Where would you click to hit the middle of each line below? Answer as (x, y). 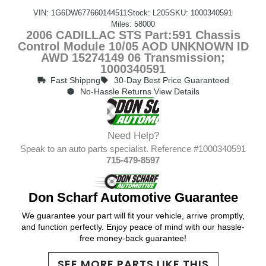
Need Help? (133, 135)
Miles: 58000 (133, 24)
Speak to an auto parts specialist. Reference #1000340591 (133, 148)
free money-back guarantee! (133, 238)
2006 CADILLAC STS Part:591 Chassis (133, 35)
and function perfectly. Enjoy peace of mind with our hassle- (133, 227)
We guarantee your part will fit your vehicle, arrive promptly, (133, 216)
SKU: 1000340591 (201, 12)
